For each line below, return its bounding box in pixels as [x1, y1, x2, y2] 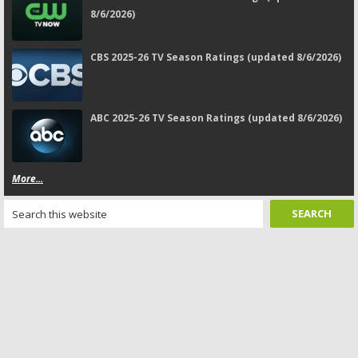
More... [12, 172, 43, 185]
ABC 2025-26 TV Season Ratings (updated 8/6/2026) [90, 111, 342, 125]
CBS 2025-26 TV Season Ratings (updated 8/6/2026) [90, 50, 341, 64]
